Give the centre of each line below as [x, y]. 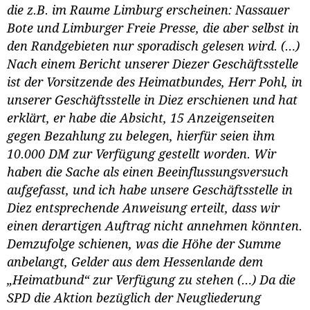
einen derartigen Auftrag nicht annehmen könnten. [155, 226]
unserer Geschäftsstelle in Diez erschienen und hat [152, 100]
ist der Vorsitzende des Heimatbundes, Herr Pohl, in [155, 82]
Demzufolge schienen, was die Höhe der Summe [144, 244]
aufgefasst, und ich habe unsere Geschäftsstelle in [150, 190]
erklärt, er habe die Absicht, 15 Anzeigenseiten [141, 118]
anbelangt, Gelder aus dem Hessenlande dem [135, 262]
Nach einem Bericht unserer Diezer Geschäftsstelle [153, 64]
